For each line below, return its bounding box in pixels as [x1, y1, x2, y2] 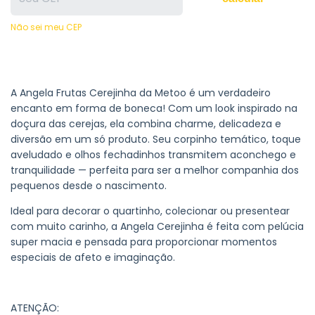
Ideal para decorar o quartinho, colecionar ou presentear [11, 204, 290, 219]
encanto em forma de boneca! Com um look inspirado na [11, 101, 297, 116]
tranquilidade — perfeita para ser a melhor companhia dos [11, 163, 299, 178]
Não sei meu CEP [11, 21, 82, 34]
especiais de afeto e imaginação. [11, 250, 175, 265]
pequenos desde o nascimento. [11, 179, 167, 193]
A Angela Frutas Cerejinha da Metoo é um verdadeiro [11, 86, 271, 101]
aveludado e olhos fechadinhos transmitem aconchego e [11, 148, 296, 162]
